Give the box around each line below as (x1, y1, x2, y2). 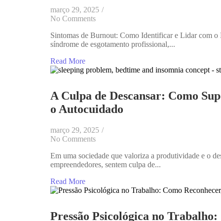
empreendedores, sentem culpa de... (50, 160, 161, 169)
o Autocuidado (50, 103, 123, 116)
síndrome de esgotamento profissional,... (50, 40, 175, 49)
